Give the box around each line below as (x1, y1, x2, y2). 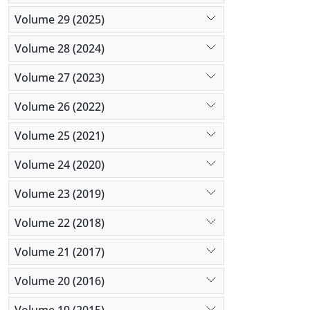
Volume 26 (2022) (15, 98, 104, 114)
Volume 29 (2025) (15, 11, 104, 27)
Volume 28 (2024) (15, 40, 104, 56)
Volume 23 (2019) (15, 185, 104, 201)
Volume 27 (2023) (15, 69, 104, 85)
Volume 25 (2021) (15, 127, 104, 143)
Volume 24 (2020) (15, 156, 104, 172)
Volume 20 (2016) (15, 273, 104, 289)
